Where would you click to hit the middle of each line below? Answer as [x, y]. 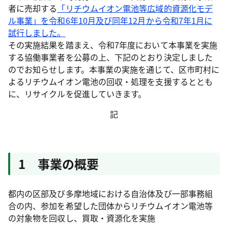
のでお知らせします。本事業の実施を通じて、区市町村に [114, 69]
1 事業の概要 [59, 164]
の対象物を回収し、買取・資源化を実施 [82, 218]
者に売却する [33, 8]
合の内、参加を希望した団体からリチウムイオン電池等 [110, 206]
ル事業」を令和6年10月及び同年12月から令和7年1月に [110, 20]
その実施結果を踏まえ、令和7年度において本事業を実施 [113, 45]
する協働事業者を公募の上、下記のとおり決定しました [111, 57]
